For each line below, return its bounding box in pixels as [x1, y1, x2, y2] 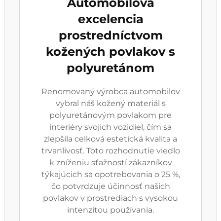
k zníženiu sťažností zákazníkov [49, 158, 172, 167]
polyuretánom [67, 61, 154, 75]
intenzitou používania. [67, 205, 154, 215]
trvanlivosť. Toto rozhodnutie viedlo [41, 146, 180, 155]
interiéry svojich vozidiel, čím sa [49, 122, 172, 132]
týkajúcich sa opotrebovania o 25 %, [41, 170, 180, 179]
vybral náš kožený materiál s [55, 99, 166, 108]
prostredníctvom [58, 28, 163, 42]
